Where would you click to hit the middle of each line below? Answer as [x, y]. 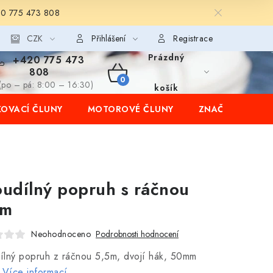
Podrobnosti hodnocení [137, 234]
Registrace [193, 38]
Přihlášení [108, 38]
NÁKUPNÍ [137, 87]
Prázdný [166, 57]
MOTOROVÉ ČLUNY [130, 109]
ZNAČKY [217, 109]
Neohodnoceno [61, 234]
